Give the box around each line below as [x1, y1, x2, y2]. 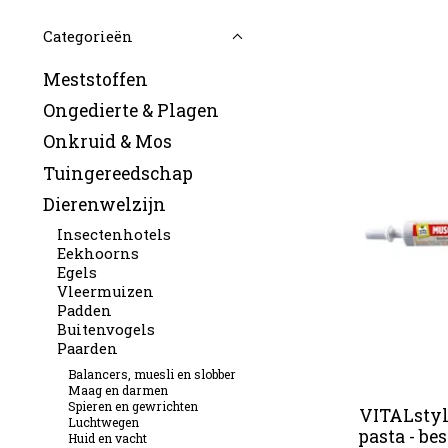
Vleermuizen [56, 281, 154, 301]
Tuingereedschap [43, 161, 193, 185]
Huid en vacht [68, 429, 148, 446]
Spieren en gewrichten [68, 397, 199, 414]
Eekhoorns [56, 243, 139, 263]
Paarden [56, 338, 118, 358]
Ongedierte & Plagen [43, 99, 219, 123]
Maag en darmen [68, 381, 169, 398]
